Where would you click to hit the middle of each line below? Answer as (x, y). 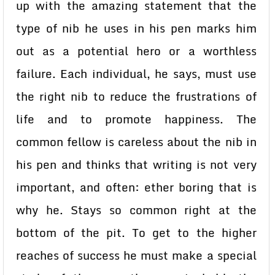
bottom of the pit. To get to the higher (136, 233)
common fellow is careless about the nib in (136, 142)
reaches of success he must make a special (136, 255)
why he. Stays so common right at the (136, 210)
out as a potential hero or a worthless (136, 51)
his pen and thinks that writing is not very (136, 165)
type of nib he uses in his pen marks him (136, 28)
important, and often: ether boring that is (136, 187)
